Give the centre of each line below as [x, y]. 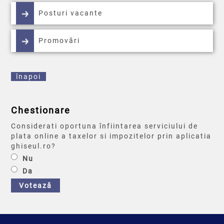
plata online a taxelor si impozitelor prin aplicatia [111, 136]
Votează [36, 186]
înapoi [29, 77]
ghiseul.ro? [34, 146]
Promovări [59, 41]
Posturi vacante [71, 13]
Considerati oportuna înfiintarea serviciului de [105, 126]
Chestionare [41, 110]
